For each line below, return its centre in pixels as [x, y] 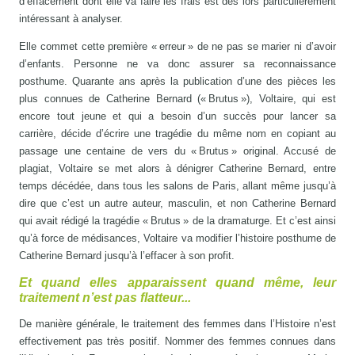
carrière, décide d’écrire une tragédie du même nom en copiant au [177, 133]
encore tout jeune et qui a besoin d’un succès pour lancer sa [177, 116]
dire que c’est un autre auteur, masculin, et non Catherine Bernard [177, 203]
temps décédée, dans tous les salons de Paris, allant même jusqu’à [177, 185]
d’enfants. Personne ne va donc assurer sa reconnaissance [177, 63]
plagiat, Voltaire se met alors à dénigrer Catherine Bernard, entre [177, 168]
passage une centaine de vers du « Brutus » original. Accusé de [177, 151]
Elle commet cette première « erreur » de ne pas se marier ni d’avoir [177, 46]
